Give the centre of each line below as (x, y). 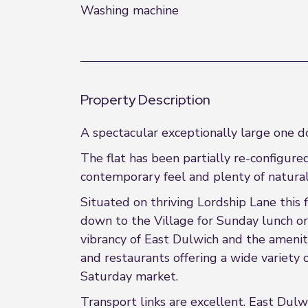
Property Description (145, 100)
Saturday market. (129, 276)
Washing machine (130, 10)
